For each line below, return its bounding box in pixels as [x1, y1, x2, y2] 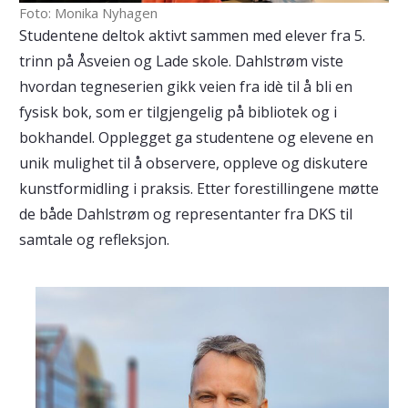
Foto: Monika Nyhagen [18, 3, 158, 22]
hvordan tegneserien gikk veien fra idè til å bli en [18, 76, 352, 97]
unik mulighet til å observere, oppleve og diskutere [18, 152, 368, 173]
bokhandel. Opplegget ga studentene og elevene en [18, 127, 373, 148]
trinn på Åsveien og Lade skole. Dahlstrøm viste [18, 50, 343, 71]
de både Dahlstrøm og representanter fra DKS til [18, 203, 352, 224]
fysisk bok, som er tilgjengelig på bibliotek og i [18, 101, 337, 122]
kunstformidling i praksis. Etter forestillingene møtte [18, 178, 379, 199]
